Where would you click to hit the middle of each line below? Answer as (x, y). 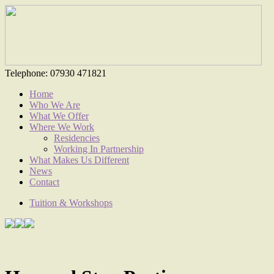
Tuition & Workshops (71, 203)
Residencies (77, 138)
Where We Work (62, 127)
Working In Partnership (99, 149)
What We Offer (59, 116)
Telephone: (26, 73)
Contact (44, 182)
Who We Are (55, 105)
